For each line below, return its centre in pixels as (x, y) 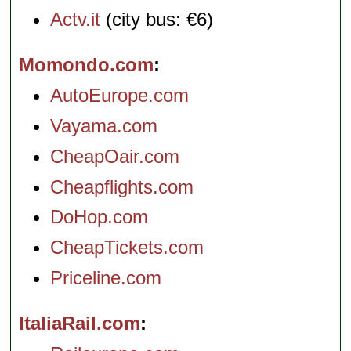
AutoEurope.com (120, 96)
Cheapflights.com (122, 186)
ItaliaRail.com (80, 323)
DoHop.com (100, 217)
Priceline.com (106, 277)
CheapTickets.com (127, 248)
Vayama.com (104, 126)
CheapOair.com (115, 156)
